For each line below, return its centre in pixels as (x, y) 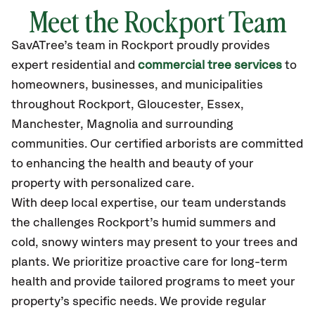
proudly (199, 46)
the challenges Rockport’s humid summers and (143, 223)
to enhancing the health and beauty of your (133, 164)
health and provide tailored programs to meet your (153, 282)
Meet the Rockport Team (157, 20)
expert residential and (75, 65)
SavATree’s (42, 46)
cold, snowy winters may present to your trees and (154, 243)
